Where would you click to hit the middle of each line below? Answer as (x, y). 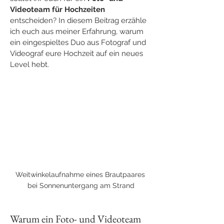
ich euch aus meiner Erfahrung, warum (78, 31)
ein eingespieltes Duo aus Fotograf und (79, 42)
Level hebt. (29, 64)
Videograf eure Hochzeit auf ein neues (77, 53)
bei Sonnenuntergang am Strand (81, 185)
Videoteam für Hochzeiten (57, 9)
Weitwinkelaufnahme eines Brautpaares (81, 174)
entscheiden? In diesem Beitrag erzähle (79, 20)
